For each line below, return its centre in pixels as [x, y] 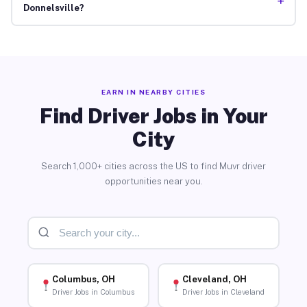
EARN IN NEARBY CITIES [153, 91]
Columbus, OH [83, 280]
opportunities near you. [153, 181]
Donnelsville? [53, 8]
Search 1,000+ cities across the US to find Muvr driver [153, 166]
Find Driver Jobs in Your [153, 115]
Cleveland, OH [214, 280]
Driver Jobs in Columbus [93, 292]
